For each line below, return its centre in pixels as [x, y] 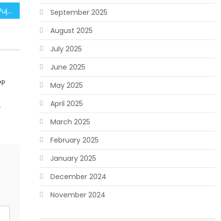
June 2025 [68, 67]
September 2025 [79, 12]
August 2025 [71, 31]
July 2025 [66, 49]
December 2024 [78, 177]
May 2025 [66, 85]
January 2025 [73, 158]
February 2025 [74, 140]
